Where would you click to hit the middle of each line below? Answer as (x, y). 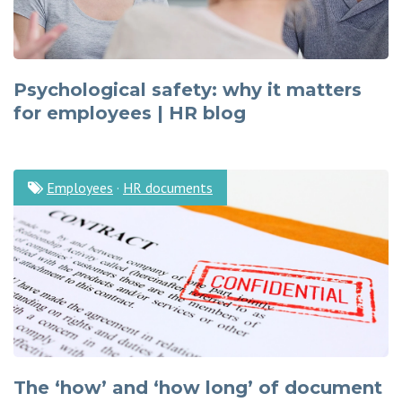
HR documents (168, 187)
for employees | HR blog (130, 113)
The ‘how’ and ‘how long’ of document (198, 387)
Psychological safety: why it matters (188, 89)
